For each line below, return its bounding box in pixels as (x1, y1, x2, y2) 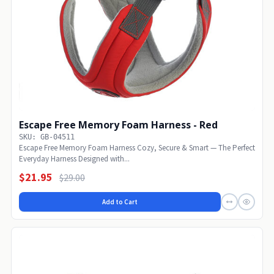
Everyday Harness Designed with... (19, 154, 130, 165)
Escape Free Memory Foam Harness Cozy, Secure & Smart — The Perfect (19, 143, 255, 154)
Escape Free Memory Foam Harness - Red (19, 118, 218, 132)
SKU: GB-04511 (19, 133, 75, 142)
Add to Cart (102, 198, 138, 207)
